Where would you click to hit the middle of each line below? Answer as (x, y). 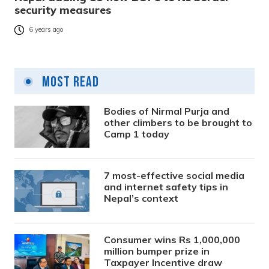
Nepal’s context (141, 198)
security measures (63, 10)
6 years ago (46, 30)
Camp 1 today (137, 134)
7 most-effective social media (174, 176)
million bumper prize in (157, 251)
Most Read (69, 82)
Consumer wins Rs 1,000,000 (172, 240)
